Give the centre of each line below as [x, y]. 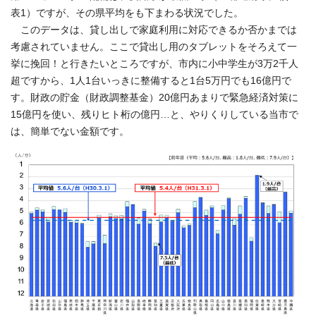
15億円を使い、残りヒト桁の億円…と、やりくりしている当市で [154, 115]
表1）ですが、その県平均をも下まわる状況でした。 [127, 13]
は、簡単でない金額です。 [70, 132]
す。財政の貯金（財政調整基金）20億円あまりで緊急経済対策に [154, 98]
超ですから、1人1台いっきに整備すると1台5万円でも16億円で [151, 81]
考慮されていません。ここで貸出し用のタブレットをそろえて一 [154, 47]
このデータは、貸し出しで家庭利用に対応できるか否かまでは [154, 30]
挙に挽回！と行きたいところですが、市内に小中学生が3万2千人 [154, 64]
